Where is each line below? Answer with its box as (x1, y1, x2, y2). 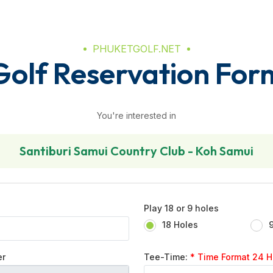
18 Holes (162, 219, 198, 230)
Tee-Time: (144, 252, 190, 262)
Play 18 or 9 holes (144, 203, 219, 213)
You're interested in (97, 110, 176, 121)
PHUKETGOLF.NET (92, 43, 181, 55)
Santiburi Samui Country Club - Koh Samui (19, 143, 253, 158)
